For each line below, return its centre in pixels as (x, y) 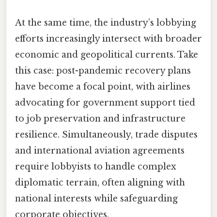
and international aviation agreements (100, 151)
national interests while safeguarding (96, 199)
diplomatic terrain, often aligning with (100, 183)
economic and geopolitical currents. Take (107, 55)
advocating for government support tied (105, 103)
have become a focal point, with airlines (103, 87)
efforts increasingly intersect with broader (108, 39)
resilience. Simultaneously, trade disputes (106, 135)
